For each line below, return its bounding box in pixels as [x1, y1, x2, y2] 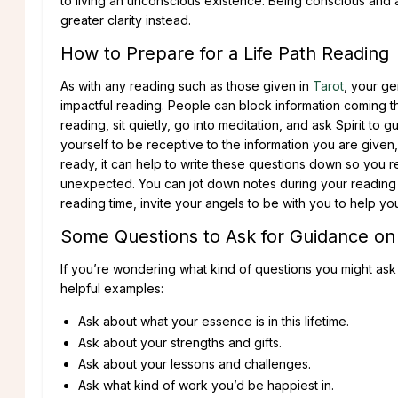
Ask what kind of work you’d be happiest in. [78, 377, 334, 393]
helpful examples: [60, 280, 163, 296]
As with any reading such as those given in [60, 77, 313, 93]
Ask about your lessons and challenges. [78, 355, 311, 371]
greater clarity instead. [60, 12, 191, 28]
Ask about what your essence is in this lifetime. [78, 313, 349, 329]
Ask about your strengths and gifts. [78, 334, 282, 350]
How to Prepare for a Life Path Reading [60, 42, 389, 64]
